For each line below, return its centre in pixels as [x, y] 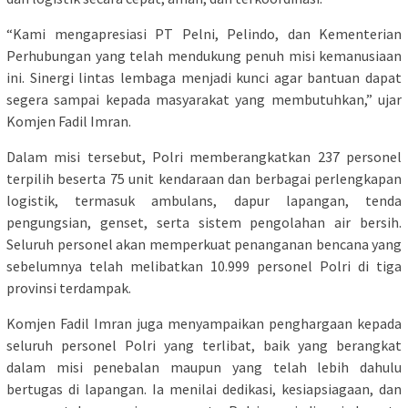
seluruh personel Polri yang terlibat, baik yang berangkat [204, 345]
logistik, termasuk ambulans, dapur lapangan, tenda [204, 200]
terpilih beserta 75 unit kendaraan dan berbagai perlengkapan [204, 178]
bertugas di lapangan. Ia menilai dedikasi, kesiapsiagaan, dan [204, 388]
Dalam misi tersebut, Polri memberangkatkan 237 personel [204, 156]
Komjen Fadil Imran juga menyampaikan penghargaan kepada [204, 323]
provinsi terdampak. [69, 287]
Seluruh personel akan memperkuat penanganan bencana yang [204, 244]
